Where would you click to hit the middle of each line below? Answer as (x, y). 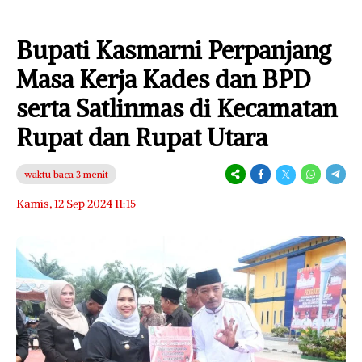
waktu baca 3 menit (66, 174)
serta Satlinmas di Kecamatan (177, 108)
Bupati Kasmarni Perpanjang (174, 50)
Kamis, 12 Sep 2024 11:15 (76, 203)
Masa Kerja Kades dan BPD (164, 79)
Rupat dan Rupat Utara (142, 137)
